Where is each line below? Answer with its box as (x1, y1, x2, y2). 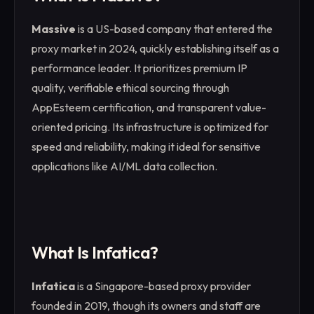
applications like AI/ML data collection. (32, 159, 217, 173)
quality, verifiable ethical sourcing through (32, 81, 229, 95)
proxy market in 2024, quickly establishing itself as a (32, 41, 279, 55)
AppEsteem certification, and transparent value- (32, 100, 266, 114)
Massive (32, 22, 76, 36)
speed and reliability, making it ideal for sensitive (32, 139, 261, 153)
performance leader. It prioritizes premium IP (32, 61, 247, 75)
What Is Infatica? (32, 242, 158, 263)
